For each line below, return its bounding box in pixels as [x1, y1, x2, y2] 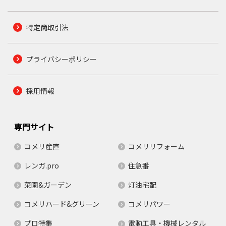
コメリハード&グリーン [24, 199, 99, 209]
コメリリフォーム [128, 141, 185, 152]
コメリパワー [128, 199, 171, 209]
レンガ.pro [24, 160, 59, 171]
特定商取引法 [26, 22, 69, 33]
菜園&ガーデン [24, 180, 72, 190]
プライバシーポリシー [26, 54, 97, 65]
